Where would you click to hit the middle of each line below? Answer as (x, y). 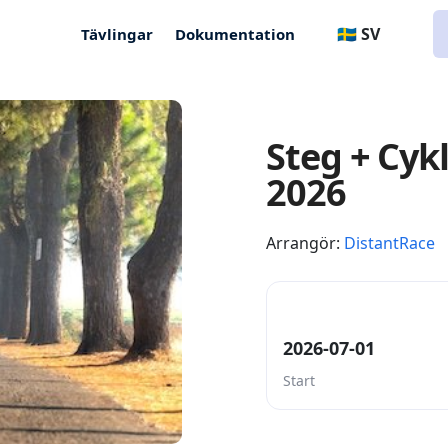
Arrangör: (305, 242)
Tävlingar (117, 33)
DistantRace (389, 242)
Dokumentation (235, 33)
